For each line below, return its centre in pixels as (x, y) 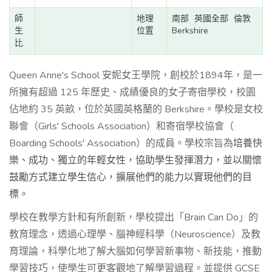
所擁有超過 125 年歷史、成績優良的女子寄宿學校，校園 (132, 93)
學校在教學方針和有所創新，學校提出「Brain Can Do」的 (134, 218)
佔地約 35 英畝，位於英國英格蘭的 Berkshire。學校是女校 (136, 110)
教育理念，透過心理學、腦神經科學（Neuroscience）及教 (135, 235)
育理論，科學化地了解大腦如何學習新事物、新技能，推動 (135, 252)
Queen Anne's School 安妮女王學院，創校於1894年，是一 (136, 76)
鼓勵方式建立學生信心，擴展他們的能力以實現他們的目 (131, 178)
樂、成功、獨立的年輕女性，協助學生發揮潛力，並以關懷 (135, 161)
